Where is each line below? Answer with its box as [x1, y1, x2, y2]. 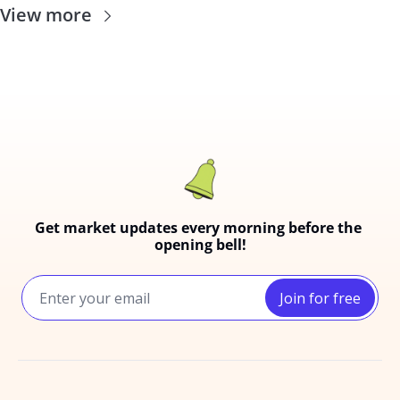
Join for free [279, 287, 361, 308]
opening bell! [154, 235, 246, 255]
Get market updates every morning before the [35, 218, 362, 238]
